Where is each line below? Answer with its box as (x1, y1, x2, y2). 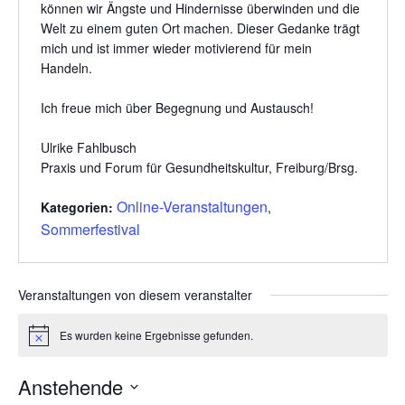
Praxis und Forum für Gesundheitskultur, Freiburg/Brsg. (40, 158, 358, 177)
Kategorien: (40, 198, 117, 217)
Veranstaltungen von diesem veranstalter (17, 286, 252, 305)
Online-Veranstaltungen (116, 196, 268, 218)
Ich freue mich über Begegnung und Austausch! (40, 99, 314, 118)
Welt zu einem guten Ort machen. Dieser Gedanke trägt (40, 19, 360, 38)
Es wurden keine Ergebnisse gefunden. (59, 327, 253, 344)
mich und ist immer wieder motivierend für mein (40, 39, 312, 58)
